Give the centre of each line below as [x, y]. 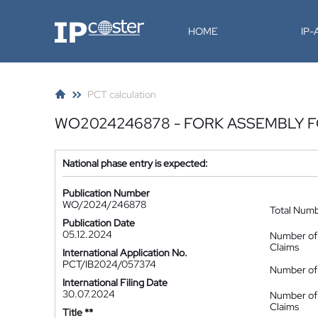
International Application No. [125, 253]
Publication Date [99, 223]
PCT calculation [122, 94]
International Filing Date [115, 283]
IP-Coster [75, 25]
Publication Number [106, 193]
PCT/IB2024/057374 [109, 264]
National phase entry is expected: [135, 163]
